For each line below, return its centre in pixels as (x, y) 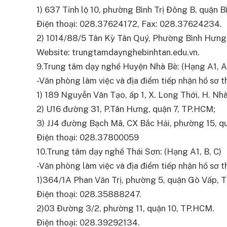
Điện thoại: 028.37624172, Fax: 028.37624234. (129, 24)
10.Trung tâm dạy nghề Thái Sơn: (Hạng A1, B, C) (129, 152)
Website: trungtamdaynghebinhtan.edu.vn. (118, 52)
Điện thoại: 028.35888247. (89, 194)
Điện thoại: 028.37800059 (88, 138)
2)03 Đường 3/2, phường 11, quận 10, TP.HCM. (125, 209)
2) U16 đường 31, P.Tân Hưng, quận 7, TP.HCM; (126, 109)
